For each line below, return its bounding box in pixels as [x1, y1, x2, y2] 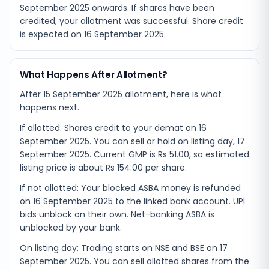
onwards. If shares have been [89, 2, 214, 14]
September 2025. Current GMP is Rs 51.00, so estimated [20, 148, 249, 160]
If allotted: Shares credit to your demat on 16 [20, 122, 207, 134]
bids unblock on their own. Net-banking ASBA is [20, 208, 214, 220]
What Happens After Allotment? [20, 68, 168, 81]
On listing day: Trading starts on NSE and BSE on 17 [20, 242, 228, 254]
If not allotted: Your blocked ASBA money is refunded [20, 182, 241, 194]
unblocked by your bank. [20, 222, 122, 234]
